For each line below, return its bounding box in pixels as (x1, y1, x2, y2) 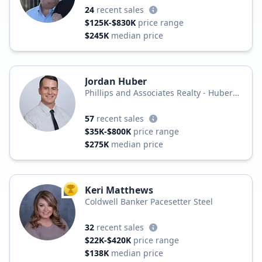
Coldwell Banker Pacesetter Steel (85, 196, 213, 207)
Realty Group (85, 99, 136, 110)
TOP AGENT (70, 186, 111, 196)
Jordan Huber (85, 75, 147, 88)
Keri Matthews (85, 184, 153, 196)
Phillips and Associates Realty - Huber (85, 87, 233, 98)
